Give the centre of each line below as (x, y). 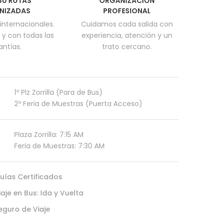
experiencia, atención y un (127, 35)
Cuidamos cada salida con (127, 24)
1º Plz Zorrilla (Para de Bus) (58, 92)
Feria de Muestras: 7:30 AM (59, 146)
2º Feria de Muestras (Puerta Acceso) (78, 104)
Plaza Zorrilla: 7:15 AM (49, 135)
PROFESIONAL (127, 11)
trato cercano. (127, 47)
